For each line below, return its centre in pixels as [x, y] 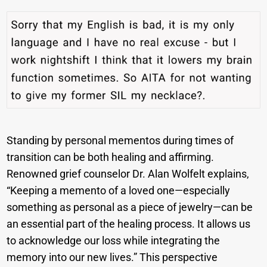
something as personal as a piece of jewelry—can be [130, 207]
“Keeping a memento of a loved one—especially [119, 190]
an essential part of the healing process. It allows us [129, 223]
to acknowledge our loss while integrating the [114, 240]
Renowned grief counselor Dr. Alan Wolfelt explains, [128, 173]
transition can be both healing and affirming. [111, 157]
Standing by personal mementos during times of [120, 140]
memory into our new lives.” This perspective [112, 257]
